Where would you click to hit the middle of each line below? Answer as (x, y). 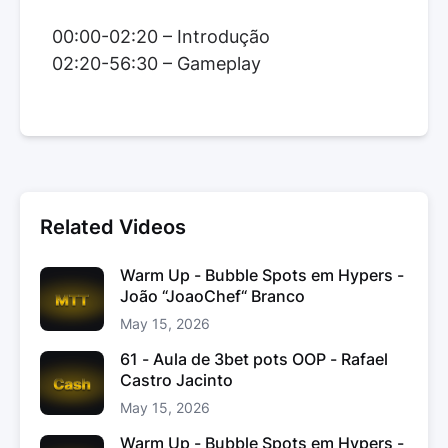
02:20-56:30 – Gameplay (156, 63)
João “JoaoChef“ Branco (212, 296)
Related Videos (113, 227)
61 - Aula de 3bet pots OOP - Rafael (254, 359)
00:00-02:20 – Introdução (161, 36)
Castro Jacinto (176, 380)
